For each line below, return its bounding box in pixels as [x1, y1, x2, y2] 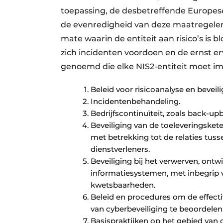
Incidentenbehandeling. [91, 97, 180, 106]
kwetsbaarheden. [91, 180, 155, 190]
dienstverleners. [91, 144, 150, 154]
